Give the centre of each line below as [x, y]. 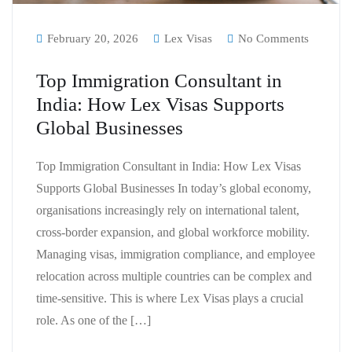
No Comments [272, 38]
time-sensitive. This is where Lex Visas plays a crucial [170, 298]
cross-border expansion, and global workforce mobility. [173, 232]
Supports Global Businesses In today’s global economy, [174, 188]
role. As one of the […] [93, 320]
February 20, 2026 [93, 38]
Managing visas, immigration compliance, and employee [176, 254]
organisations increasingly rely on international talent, [168, 210]
